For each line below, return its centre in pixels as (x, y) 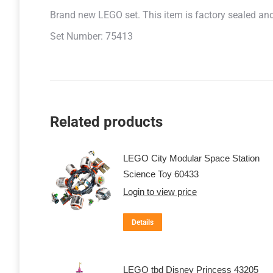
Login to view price (160, 192)
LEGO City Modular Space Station (191, 158)
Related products (106, 122)
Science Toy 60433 (161, 174)
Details (143, 222)
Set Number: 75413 (91, 36)
